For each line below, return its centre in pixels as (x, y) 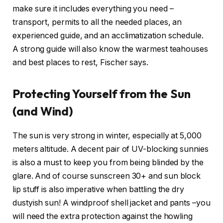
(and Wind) (43, 111)
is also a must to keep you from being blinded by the (108, 163)
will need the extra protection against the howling (103, 217)
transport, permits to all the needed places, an (97, 22)
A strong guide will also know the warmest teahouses (110, 49)
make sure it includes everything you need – (93, 8)
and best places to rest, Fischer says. (80, 62)
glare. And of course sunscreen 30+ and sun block (107, 176)
